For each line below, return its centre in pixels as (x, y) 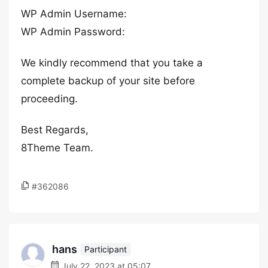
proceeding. (49, 99)
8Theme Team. (57, 148)
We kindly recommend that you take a (112, 63)
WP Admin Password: (73, 32)
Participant (106, 249)
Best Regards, (55, 130)
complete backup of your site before (108, 81)
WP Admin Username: (74, 14)
